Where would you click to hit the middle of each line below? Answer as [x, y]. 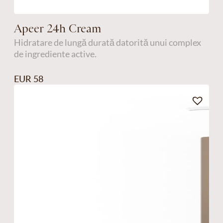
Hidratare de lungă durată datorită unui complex [107, 42]
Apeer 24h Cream [57, 28]
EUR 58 [28, 79]
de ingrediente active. [55, 54]
